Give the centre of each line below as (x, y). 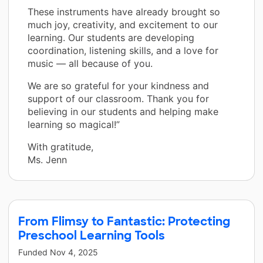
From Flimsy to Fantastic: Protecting (124, 221)
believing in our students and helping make (123, 111)
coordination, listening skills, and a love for (123, 50)
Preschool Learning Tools (92, 235)
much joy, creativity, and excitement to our (123, 24)
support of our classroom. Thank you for (118, 98)
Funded (34, 252)
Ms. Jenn (47, 159)
